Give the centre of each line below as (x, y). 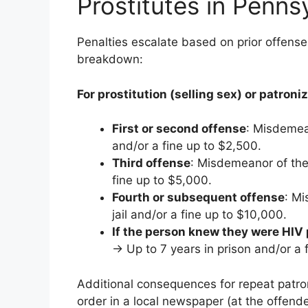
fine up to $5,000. (162, 180)
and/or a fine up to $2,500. (187, 146)
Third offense (151, 163)
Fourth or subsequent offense (198, 197)
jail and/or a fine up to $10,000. (199, 214)
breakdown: (110, 59)
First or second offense (179, 129)
